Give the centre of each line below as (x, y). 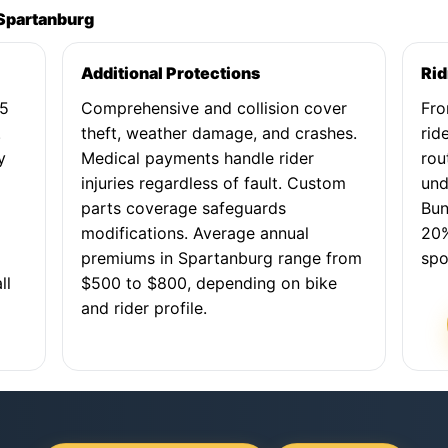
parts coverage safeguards (184, 208)
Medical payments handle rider (198, 158)
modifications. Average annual (195, 233)
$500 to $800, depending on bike (209, 283)
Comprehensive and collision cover (214, 108)
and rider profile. (144, 308)
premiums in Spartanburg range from (222, 258)
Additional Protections (171, 73)
